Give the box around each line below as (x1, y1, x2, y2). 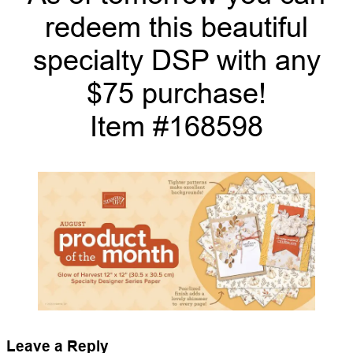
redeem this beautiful (45, 10, 308, 43)
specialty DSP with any (32, 43, 321, 76)
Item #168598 (90, 110, 263, 143)
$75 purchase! (87, 76, 266, 110)
